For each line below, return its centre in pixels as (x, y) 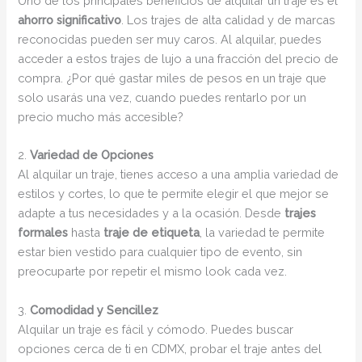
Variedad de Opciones (92, 155)
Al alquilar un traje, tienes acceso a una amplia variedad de (179, 175)
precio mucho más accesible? (101, 116)
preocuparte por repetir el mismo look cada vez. (153, 271)
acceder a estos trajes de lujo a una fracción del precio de (179, 58)
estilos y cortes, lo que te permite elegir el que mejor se (174, 194)
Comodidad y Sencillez (95, 309)
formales (43, 233)
